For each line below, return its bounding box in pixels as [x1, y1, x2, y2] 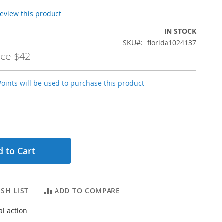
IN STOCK [164, 26, 196, 36]
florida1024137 [147, 37, 196, 47]
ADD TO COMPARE [55, 185, 120, 195]
